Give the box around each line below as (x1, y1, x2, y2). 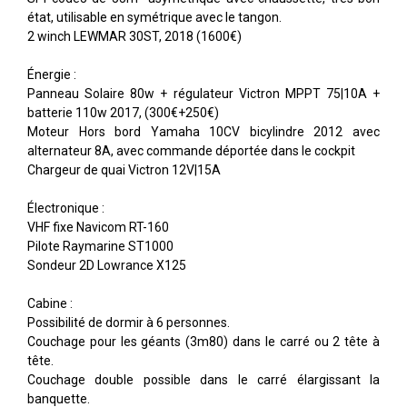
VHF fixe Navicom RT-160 (27, 219, 169, 234)
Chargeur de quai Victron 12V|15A (27, 162, 221, 177)
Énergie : (27, 66, 76, 82)
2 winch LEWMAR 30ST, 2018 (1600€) (27, 28, 242, 44)
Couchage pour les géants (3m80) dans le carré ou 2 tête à (27, 333, 380, 349)
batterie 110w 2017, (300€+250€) (27, 104, 219, 120)
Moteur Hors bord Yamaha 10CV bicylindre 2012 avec (27, 124, 380, 139)
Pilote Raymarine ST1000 (27, 238, 174, 253)
